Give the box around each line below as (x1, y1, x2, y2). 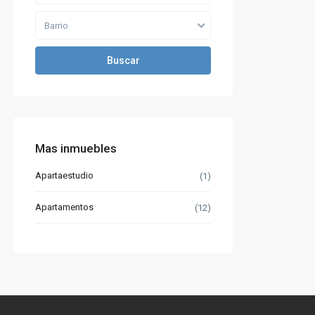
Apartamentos (35, 202, 94, 213)
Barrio (44, 20, 68, 32)
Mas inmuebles (35, 141, 117, 156)
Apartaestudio (35, 170, 94, 181)
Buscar (106, 55, 140, 67)
